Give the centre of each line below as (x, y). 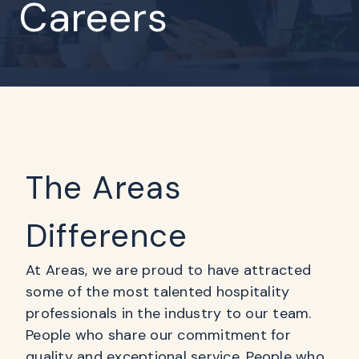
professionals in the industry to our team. (169, 313)
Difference (111, 236)
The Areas (103, 188)
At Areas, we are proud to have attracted (168, 270)
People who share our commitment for (158, 335)
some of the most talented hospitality (158, 292)
